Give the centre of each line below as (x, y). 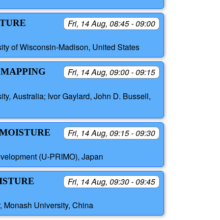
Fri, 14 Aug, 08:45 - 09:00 (111, 24)
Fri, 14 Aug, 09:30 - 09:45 (111, 181)
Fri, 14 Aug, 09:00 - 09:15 (111, 72)
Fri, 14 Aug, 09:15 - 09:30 (111, 133)
